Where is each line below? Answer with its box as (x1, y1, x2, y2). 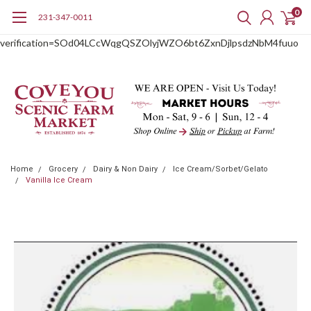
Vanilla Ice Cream (26, 176, 92, 185)
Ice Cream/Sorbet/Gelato (173, 165, 268, 174)
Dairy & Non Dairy (93, 165, 158, 174)
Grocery (49, 165, 78, 174)
